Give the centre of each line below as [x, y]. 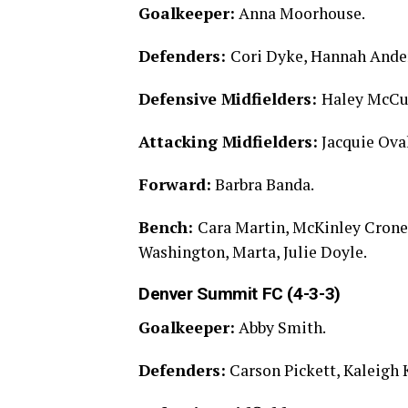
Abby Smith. [280, 328]
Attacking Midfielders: [228, 142]
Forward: [175, 185]
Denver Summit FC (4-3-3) [240, 294]
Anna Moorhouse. [300, 14]
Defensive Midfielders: [230, 99]
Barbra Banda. [263, 185]
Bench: [168, 228]
